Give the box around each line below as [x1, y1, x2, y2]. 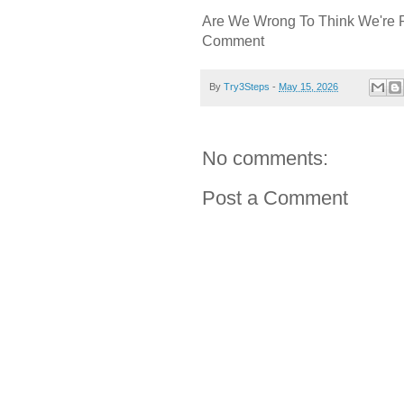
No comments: [202, 147, 328, 170]
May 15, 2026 [279, 80, 338, 92]
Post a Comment [202, 187, 348, 210]
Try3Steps [224, 80, 270, 92]
